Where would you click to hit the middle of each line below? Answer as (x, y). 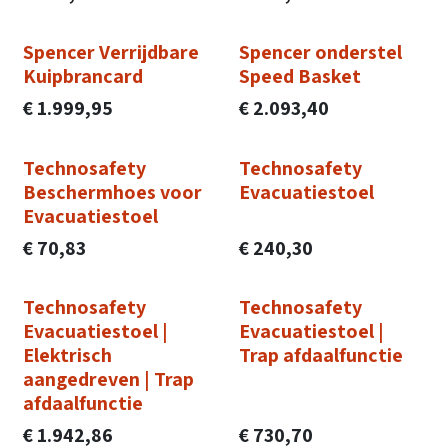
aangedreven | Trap (108, 379)
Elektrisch (67, 355)
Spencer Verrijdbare (111, 52)
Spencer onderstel (320, 52)
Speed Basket (300, 76)
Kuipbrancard (83, 76)
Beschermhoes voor (112, 191)
